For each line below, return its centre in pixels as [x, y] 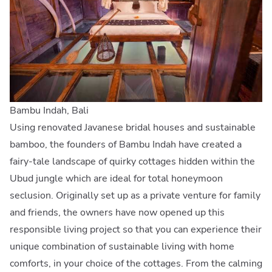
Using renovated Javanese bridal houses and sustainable [133, 128]
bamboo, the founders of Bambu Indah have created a [126, 145]
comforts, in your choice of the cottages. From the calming [136, 264]
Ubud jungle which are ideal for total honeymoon [116, 179]
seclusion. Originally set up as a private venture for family [135, 196]
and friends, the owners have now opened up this [117, 213]
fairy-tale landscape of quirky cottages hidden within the [132, 162]
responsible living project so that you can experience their [136, 230]
